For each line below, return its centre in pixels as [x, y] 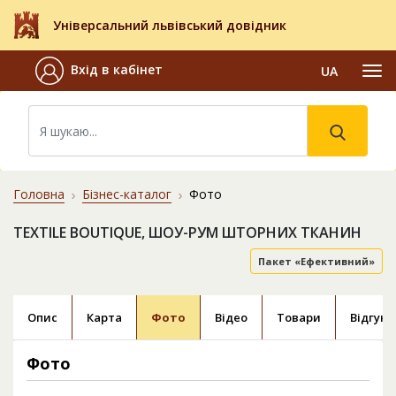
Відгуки [372, 318]
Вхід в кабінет [117, 70]
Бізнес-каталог [127, 194]
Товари [299, 318]
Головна [39, 194]
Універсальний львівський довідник [170, 26]
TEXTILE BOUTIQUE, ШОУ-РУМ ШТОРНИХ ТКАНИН [187, 233]
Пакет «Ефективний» [316, 262]
